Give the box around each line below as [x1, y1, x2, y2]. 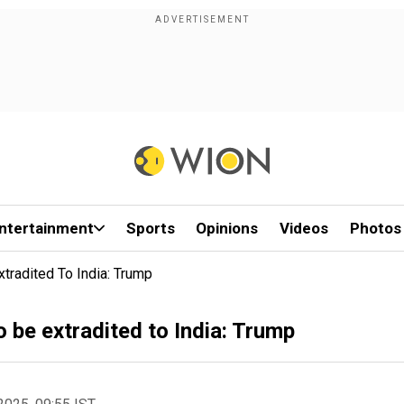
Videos [280, 219, 329, 237]
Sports [125, 219, 175, 237]
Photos [349, 219, 401, 237]
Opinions [196, 219, 259, 237]
